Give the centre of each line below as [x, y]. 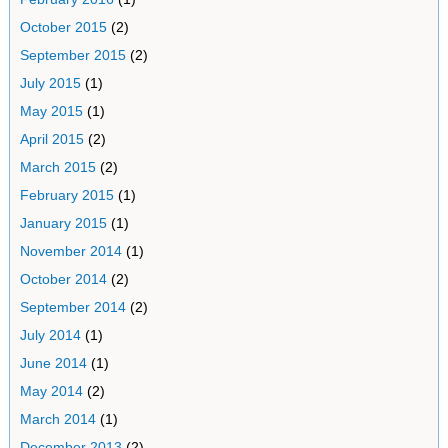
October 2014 [63, 279]
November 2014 [70, 251]
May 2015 [51, 111]
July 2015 [50, 83]
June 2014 [53, 363]
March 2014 [57, 419]
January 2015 [63, 223]
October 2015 [63, 27]
